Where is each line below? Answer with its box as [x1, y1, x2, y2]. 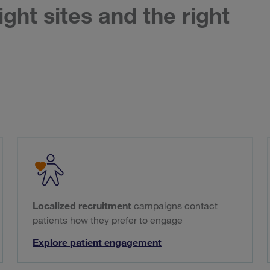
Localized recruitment [33, 199, 132, 212]
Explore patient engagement [33, 236, 162, 249]
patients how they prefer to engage [33, 214, 183, 227]
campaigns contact [131, 199, 218, 212]
